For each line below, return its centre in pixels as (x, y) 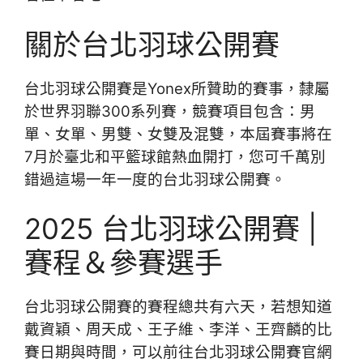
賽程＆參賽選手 (124, 263)
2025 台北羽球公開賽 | (171, 229)
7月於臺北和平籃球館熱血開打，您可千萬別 (175, 156)
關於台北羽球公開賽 (152, 44)
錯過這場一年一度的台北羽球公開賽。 (155, 179)
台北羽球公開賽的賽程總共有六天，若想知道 (178, 307)
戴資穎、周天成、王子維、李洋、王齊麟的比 (178, 330)
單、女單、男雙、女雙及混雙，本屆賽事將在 (178, 134)
